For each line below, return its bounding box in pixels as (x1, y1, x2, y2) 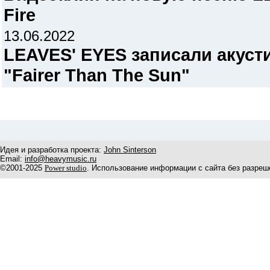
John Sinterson (104, 145, 156, 154)
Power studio (45, 163, 87, 172)
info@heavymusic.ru (25, 154, 96, 163)
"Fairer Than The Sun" (4, 65, 190, 85)
